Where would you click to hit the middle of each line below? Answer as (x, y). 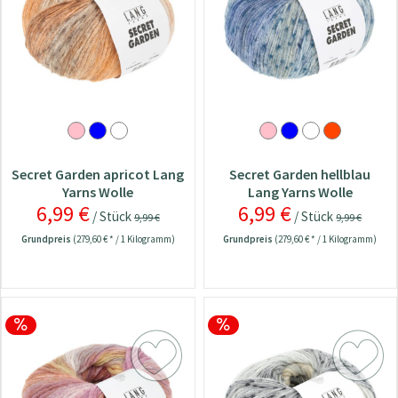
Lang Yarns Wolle (300, 192)
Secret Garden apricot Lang (98, 175)
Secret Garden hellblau (300, 175)
